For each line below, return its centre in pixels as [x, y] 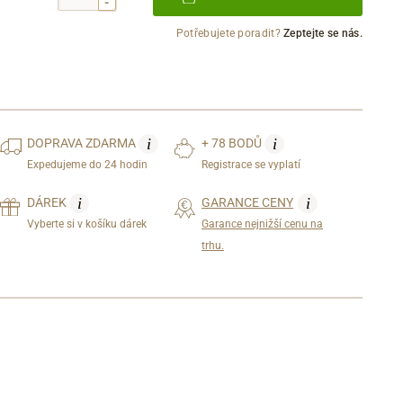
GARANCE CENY [247, 202]
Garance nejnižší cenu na [262, 224]
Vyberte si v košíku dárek [87, 224]
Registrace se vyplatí [251, 164]
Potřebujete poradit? [230, 33]
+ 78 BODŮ [233, 143]
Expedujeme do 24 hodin [88, 164]
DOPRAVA [57, 143]
